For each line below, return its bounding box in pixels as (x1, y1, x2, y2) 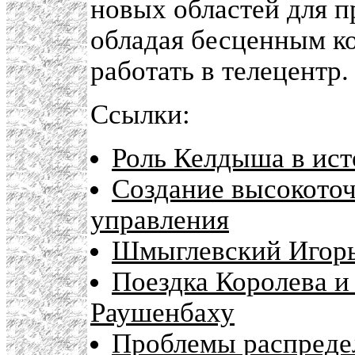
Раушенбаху (90, 297, 235, 328)
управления (90, 204, 229, 235)
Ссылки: (90, 99, 190, 130)
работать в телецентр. (90, 55, 349, 86)
